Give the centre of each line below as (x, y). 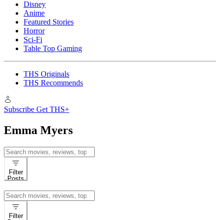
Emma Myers (38, 130)
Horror (34, 31)
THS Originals (46, 74)
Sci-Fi (33, 40)
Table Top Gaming (53, 48)
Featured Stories (49, 22)
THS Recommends (53, 83)
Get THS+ (53, 109)
